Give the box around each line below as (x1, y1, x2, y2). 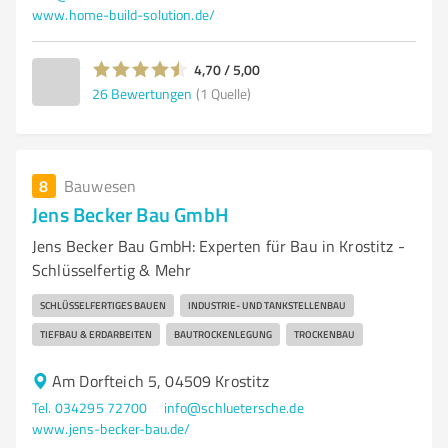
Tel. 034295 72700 (32, 398, 148, 417)
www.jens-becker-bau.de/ (32, 419, 191, 438)
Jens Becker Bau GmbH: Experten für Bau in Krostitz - (32, 235, 405, 257)
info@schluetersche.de (163, 398, 304, 417)
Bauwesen (64, 175, 137, 197)
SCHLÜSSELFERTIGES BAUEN (40, 298, 166, 312)
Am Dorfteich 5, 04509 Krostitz (52, 370, 270, 392)
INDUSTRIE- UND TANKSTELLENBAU (188, 298, 346, 312)
